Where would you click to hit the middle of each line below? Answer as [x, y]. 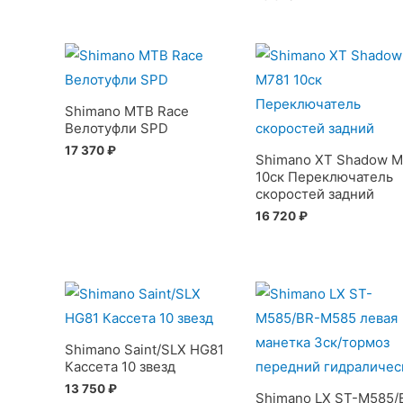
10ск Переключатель [324, 176]
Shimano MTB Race [127, 111]
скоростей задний [314, 193]
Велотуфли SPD [116, 128]
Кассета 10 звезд [120, 366]
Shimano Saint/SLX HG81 [144, 349]
